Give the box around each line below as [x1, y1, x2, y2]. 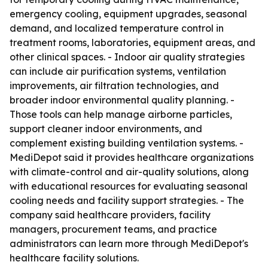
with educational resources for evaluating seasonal [10, 180, 248, 192]
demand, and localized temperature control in [10, 22, 224, 34]
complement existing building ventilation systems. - [10, 137, 243, 149]
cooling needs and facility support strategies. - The [10, 194, 244, 206]
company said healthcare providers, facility [10, 209, 211, 221]
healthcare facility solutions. [10, 252, 139, 264]
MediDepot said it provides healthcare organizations [10, 151, 254, 163]
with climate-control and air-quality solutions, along [10, 166, 249, 178]
